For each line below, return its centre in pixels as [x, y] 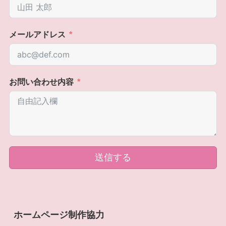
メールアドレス [37, 34]
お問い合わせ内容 [41, 81]
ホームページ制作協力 [59, 215]
